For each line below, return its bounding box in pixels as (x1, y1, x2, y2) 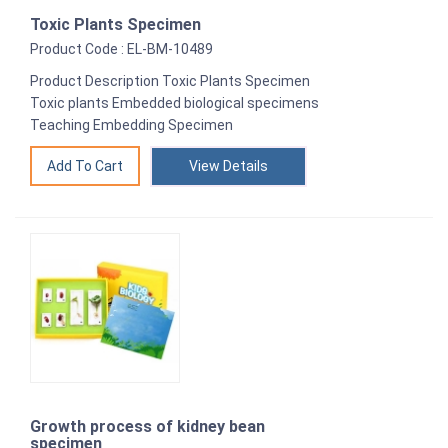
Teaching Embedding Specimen (30, 116, 233, 133)
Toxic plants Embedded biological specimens (30, 94, 319, 111)
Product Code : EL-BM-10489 (30, 40, 213, 57)
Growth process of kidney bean (30, 416, 265, 436)
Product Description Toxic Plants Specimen (30, 72, 310, 89)
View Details (189, 157, 268, 174)
